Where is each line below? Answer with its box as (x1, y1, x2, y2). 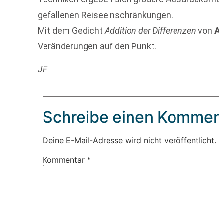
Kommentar (43, 154, 88, 165)
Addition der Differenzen (105, 25, 197, 36)
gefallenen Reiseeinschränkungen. (38, 10, 174, 21)
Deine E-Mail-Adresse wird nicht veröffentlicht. (43, 135, 217, 145)
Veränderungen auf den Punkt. (38, 41, 157, 52)
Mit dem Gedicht (38, 25, 105, 36)
